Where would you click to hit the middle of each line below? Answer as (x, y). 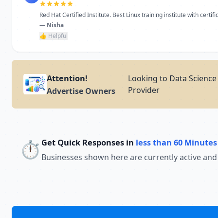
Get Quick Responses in (89, 142)
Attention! (67, 78)
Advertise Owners (81, 91)
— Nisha (52, 25)
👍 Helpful (54, 36)
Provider (144, 90)
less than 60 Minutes (176, 142)
